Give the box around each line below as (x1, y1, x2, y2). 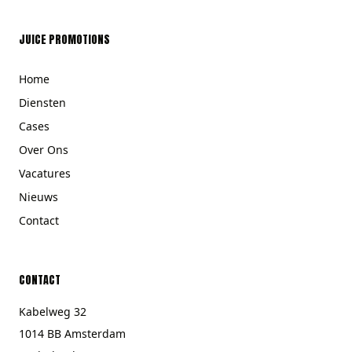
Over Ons (19, 142, 68, 157)
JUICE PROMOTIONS (19, 31, 110, 48)
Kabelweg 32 (19, 304, 86, 319)
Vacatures (19, 166, 71, 181)
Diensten (19, 95, 66, 110)
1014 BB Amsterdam (19, 326, 126, 341)
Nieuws (19, 189, 58, 204)
